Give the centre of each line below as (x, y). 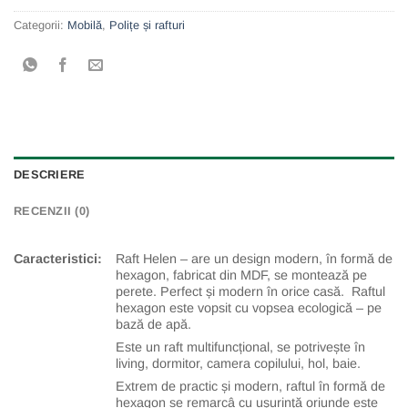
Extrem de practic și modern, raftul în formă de (251, 387)
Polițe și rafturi (147, 25)
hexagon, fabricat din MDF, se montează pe (242, 275)
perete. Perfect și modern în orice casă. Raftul (251, 291)
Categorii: (41, 25)
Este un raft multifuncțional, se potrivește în (241, 347)
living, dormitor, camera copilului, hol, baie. (239, 363)
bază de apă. (154, 324)
